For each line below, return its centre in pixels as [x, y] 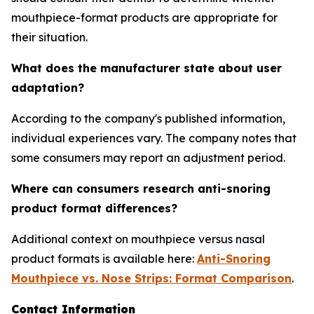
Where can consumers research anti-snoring [141, 189]
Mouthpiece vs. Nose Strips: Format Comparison [151, 278]
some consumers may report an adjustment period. [148, 158]
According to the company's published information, [148, 118]
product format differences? [94, 208]
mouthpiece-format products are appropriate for [144, 18]
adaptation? [48, 88]
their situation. [49, 37]
